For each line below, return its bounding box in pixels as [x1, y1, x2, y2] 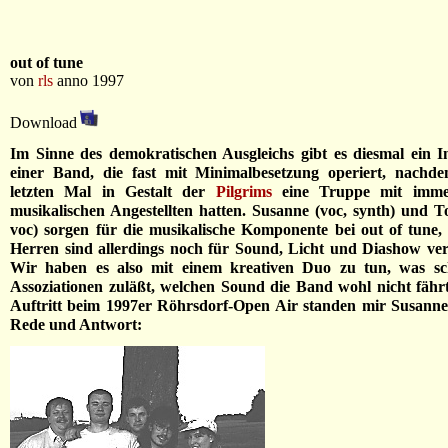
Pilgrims [215, 183, 272, 200]
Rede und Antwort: [10, 316, 142, 333]
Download [10, 114, 77, 131]
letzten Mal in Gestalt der [10, 183, 216, 200]
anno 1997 [53, 72, 124, 89]
